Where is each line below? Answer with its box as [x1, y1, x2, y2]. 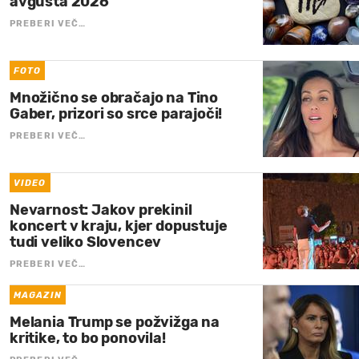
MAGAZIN [14, 289, 62, 301]
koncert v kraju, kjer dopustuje [10, 216, 228, 235]
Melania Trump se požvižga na [10, 313, 220, 331]
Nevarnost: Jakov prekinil [10, 200, 192, 219]
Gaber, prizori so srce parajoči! [10, 104, 223, 123]
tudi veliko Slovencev [10, 232, 162, 251]
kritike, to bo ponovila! [10, 329, 166, 347]
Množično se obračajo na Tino [10, 88, 218, 107]
